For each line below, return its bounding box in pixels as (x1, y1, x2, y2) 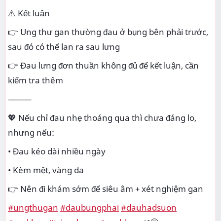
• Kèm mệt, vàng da (8, 164, 84, 176)
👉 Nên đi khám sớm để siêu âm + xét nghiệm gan (8, 183, 203, 194)
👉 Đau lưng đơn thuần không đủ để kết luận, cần (8, 59, 199, 71)
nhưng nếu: (8, 126, 54, 138)
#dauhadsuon (121, 201, 177, 213)
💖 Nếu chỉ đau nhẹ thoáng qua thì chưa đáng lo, (8, 111, 196, 123)
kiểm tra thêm (8, 74, 63, 86)
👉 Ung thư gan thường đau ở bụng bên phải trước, (8, 26, 208, 37)
